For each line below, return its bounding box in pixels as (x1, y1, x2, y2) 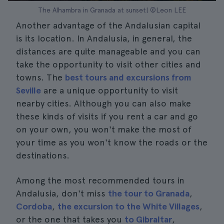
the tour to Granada (108, 188, 189, 198)
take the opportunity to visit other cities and (16, 59, 201, 69)
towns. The (16, 72, 65, 82)
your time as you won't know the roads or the (16, 137, 207, 147)
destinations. (16, 150, 69, 160)
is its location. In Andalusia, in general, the (16, 33, 192, 43)
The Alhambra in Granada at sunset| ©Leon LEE (38, 6, 186, 14)
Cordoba (16, 201, 52, 211)
